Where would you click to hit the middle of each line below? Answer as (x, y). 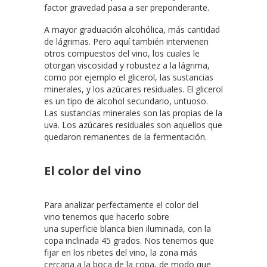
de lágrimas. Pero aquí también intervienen (126, 41)
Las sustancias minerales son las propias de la (133, 113)
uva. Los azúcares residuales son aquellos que (133, 125)
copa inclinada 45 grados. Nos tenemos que (129, 240)
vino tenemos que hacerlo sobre (107, 216)
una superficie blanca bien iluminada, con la (128, 228)
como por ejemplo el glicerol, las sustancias (129, 77)
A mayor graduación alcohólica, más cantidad (132, 29)
